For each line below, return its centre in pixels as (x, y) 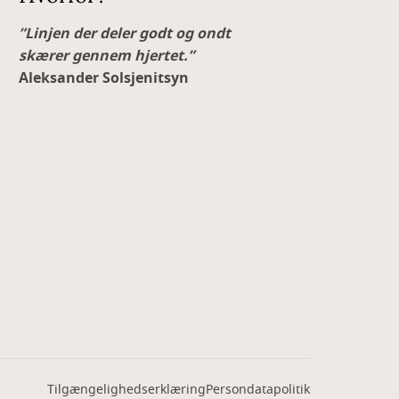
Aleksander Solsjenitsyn (104, 78)
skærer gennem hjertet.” (107, 56)
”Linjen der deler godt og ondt (125, 34)
